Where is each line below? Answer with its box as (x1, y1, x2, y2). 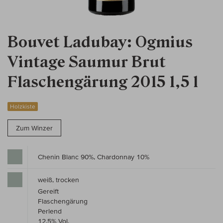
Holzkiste (10, 103, 35, 110)
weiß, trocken (38, 176, 79, 184)
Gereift (38, 187, 59, 196)
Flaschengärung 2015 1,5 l (7, 73, 198, 92)
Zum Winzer (16, 124, 53, 132)
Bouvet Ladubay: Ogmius (7, 33, 193, 52)
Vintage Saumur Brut (7, 53, 166, 72)
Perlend (38, 207, 62, 216)
